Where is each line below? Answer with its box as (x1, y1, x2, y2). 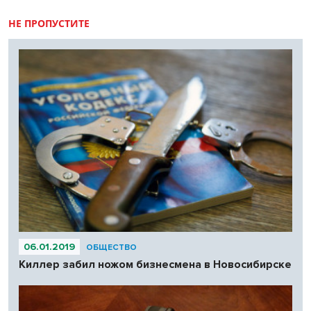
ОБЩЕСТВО (86, 242, 137, 253)
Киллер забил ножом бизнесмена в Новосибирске (19, 257, 292, 271)
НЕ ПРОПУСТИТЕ (8, 17, 90, 31)
